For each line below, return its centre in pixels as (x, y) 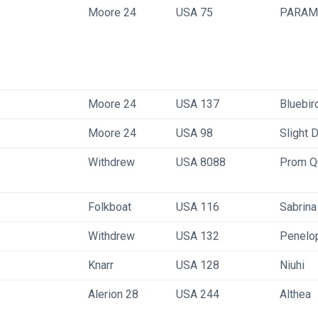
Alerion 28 (113, 294)
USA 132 (198, 236)
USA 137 (198, 104)
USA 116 (198, 207)
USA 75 (194, 12)
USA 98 (194, 133)
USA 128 (198, 265)
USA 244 (198, 294)
